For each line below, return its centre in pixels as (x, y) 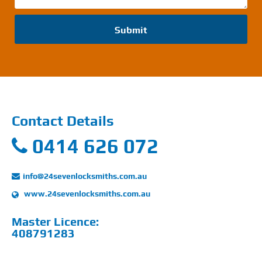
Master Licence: (55, 221)
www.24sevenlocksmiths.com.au (86, 194)
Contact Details (63, 121)
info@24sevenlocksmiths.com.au (85, 176)
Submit (131, 30)
